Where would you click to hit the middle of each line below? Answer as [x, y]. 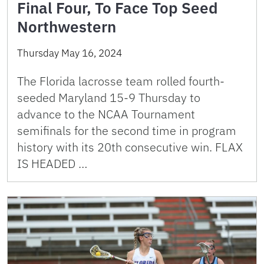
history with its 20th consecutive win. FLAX [130, 147]
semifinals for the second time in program [127, 130]
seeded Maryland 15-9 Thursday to [109, 97]
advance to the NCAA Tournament [106, 114]
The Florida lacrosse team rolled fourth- [121, 81]
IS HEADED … [52, 163]
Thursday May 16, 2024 [70, 53]
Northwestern [67, 26]
